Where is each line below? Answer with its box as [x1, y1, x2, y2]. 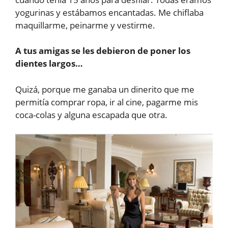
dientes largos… [15, 58, 83, 70]
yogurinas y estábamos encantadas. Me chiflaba [15, 6, 204, 18]
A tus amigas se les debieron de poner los [15, 45, 190, 57]
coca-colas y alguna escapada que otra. [15, 108, 167, 121]
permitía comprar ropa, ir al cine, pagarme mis [15, 96, 198, 108]
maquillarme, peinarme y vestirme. [15, 19, 155, 31]
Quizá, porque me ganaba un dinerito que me [15, 83, 194, 95]
